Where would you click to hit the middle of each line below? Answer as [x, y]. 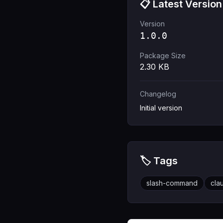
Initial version [161, 108]
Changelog [158, 94]
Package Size [163, 56]
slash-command [172, 183]
